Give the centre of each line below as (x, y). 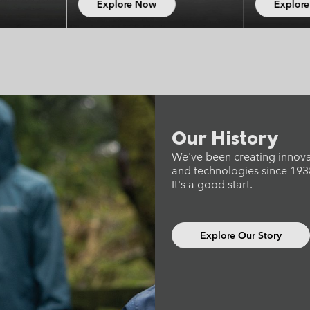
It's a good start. (212, 184)
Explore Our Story (241, 235)
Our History (225, 137)
